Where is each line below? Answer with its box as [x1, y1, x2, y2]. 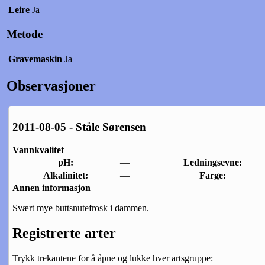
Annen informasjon [12, 183, 91, 193]
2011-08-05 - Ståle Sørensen [12, 121, 146, 134]
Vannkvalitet [12, 145, 64, 156]
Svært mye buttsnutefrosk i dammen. [12, 203, 149, 214]
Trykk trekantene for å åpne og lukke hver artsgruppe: [12, 253, 213, 263]
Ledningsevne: [183, 157, 243, 168]
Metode [7, 28, 43, 41]
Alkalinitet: [43, 170, 89, 181]
